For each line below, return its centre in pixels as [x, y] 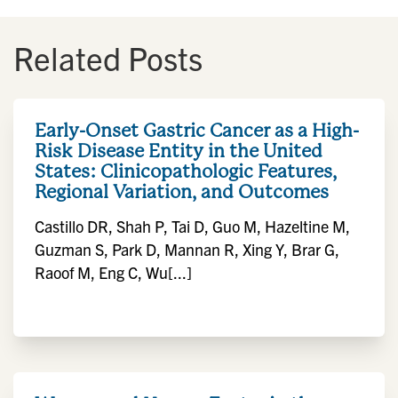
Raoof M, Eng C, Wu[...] [113, 272]
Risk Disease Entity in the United [179, 151]
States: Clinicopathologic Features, [186, 171]
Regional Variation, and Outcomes [182, 191]
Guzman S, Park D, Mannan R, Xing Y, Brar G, [187, 249]
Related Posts [108, 57]
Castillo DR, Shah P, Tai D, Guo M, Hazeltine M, [192, 226]
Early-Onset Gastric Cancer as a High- [197, 130]
